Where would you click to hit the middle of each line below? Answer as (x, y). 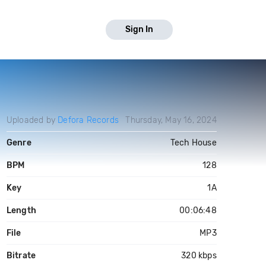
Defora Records (88, 120)
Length (21, 210)
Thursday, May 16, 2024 (171, 120)
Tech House (193, 143)
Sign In (139, 29)
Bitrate (21, 256)
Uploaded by (32, 120)
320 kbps (199, 256)
